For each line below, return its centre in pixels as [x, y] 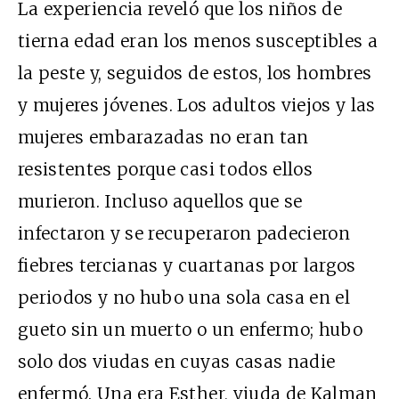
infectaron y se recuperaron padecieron [184, 233]
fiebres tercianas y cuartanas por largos [187, 265]
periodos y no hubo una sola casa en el [184, 297]
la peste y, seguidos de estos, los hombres [195, 73]
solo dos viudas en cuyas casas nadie [177, 361]
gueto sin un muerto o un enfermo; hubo [190, 329]
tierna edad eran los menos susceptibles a [198, 41]
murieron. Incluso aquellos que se [160, 201]
